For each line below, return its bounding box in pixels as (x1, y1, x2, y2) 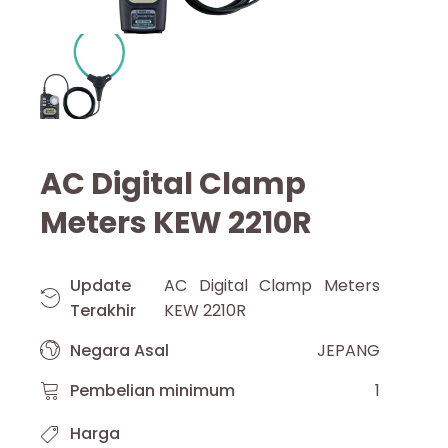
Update (70, 273, 131, 297)
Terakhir (70, 298, 136, 322)
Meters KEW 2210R (40, 201, 312, 244)
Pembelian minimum (70, 378, 235, 402)
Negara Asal (70, 338, 169, 362)
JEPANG (317, 338, 380, 362)
